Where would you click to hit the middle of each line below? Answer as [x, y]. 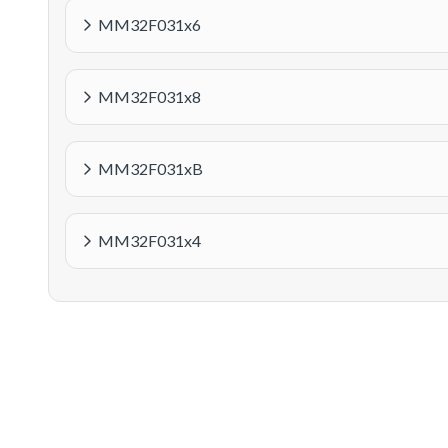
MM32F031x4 [149, 240]
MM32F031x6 [149, 24]
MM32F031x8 [149, 96]
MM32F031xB [150, 168]
